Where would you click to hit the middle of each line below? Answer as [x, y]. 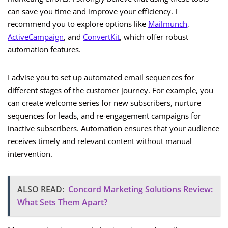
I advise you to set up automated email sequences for [101, 78]
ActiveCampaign [36, 37]
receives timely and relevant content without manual [100, 141]
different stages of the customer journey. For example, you [110, 90]
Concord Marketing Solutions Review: [140, 190]
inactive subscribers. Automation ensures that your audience [113, 129]
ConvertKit [101, 37]
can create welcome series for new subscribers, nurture [104, 103]
